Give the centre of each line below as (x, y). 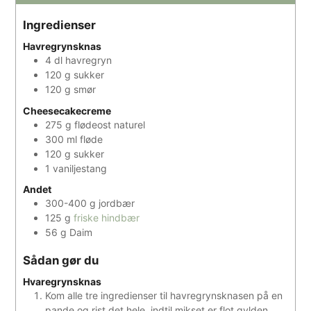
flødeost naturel (110, 124)
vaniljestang (80, 168)
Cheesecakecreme (67, 110)
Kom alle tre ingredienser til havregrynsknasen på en (164, 296)
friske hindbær (107, 217)
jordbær (117, 203)
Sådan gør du (61, 260)
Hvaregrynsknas (62, 282)
